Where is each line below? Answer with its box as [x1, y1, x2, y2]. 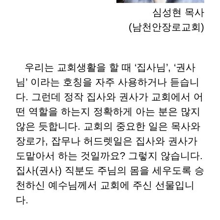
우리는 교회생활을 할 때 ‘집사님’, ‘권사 [16, 62, 195, 73]
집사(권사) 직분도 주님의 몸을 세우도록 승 [16, 165, 204, 176]
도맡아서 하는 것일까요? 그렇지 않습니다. [16, 150, 203, 161]
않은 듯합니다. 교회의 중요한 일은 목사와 [16, 121, 200, 132]
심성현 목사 [152, 7, 204, 18]
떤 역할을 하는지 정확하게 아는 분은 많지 [16, 106, 200, 117]
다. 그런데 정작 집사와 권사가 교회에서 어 [16, 91, 203, 102]
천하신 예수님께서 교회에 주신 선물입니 [16, 180, 194, 191]
